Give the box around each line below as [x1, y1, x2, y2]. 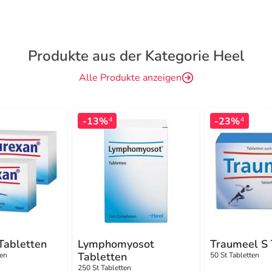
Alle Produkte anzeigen [78, 70, 182, 84]
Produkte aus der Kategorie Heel [28, 46, 244, 66]
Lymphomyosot [78, 236, 155, 251]
